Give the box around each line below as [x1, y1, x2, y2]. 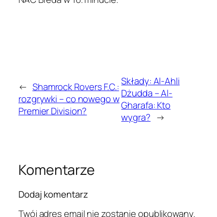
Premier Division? [18, 105, 87, 118]
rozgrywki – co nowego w [18, 93, 120, 106]
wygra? [121, 110, 151, 124]
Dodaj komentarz [18, 187, 88, 201]
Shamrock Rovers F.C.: [32, 80, 119, 93]
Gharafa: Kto [121, 98, 171, 111]
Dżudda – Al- [121, 86, 173, 99]
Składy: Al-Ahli [121, 74, 180, 87]
